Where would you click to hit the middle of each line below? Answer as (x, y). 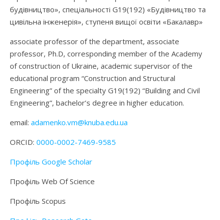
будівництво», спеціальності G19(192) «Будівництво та (108, 10)
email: (20, 123)
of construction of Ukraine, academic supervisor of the (101, 66)
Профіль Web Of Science (52, 181)
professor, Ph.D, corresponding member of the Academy (106, 54)
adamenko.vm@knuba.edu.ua (79, 123)
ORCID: (23, 142)
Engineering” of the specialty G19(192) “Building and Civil (105, 91)
